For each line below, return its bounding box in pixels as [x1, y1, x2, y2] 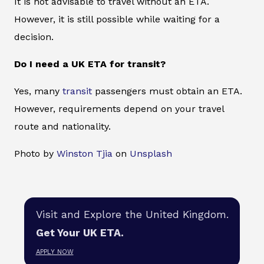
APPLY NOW [35, 248, 74, 256]
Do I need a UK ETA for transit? [14, 58, 166, 70]
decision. [14, 31, 54, 43]
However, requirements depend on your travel [14, 103, 224, 115]
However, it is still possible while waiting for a [14, 14, 220, 25]
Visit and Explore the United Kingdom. [35, 208, 229, 220]
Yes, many [14, 85, 62, 97]
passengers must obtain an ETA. [92, 85, 242, 97]
